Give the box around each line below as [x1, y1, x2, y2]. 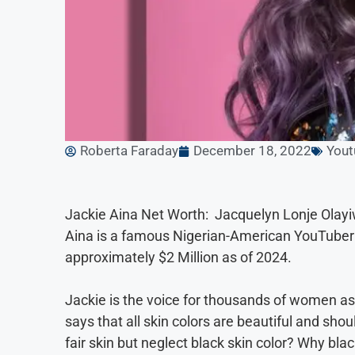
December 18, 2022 [193, 143, 311, 159]
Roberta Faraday [80, 143, 178, 159]
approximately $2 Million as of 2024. [65, 249, 292, 266]
